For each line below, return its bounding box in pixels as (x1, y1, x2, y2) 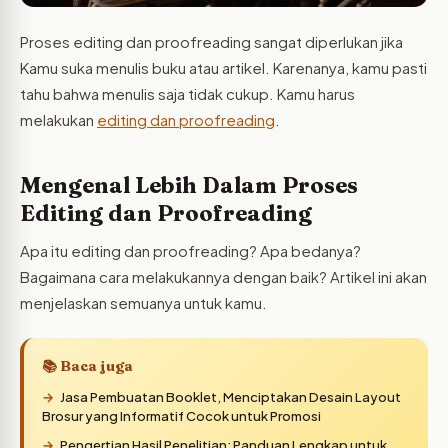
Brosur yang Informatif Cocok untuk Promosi (42, 408, 321, 425)
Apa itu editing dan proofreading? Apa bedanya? (20, 241, 361, 261)
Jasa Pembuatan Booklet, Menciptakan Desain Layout (60, 389, 401, 406)
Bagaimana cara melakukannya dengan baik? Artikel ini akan (20, 267, 427, 287)
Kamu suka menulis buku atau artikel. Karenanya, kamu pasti (20, 57, 427, 77)
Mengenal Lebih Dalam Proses (20, 171, 358, 200)
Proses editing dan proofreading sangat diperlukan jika (20, 31, 403, 51)
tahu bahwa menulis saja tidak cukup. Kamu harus (20, 83, 355, 103)
